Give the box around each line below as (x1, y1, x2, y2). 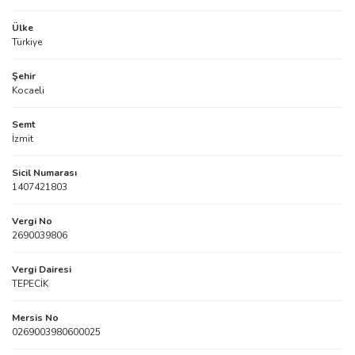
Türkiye (12, 36, 42, 48)
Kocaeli (12, 84, 44, 97)
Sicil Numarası (12, 166, 77, 179)
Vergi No (12, 215, 52, 227)
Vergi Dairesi (12, 263, 71, 276)
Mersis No (12, 311, 59, 324)
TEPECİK (12, 277, 48, 290)
